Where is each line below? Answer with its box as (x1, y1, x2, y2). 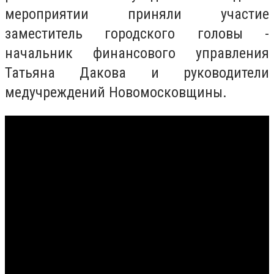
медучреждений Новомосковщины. (5, 84, 227, 101)
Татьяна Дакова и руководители (5, 64, 269, 81)
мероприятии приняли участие (5, 6, 269, 23)
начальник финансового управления (5, 45, 269, 62)
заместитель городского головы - (5, 25, 269, 42)
